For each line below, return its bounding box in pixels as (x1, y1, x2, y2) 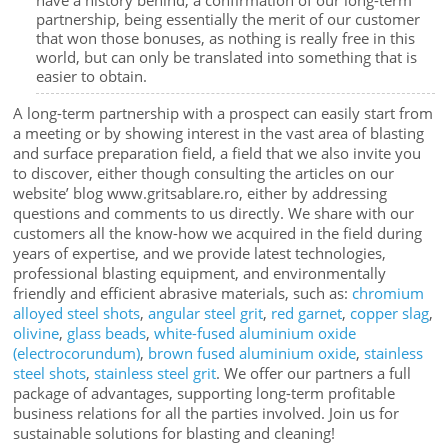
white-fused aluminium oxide (154, 323, 357, 344)
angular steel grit (148, 303, 264, 324)
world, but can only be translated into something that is (35, 46, 417, 67)
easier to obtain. (35, 65, 147, 86)
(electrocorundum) (13, 343, 141, 364)
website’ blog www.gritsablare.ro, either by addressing (13, 183, 388, 204)
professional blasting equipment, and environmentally (13, 263, 387, 284)
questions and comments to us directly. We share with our (13, 203, 415, 224)
